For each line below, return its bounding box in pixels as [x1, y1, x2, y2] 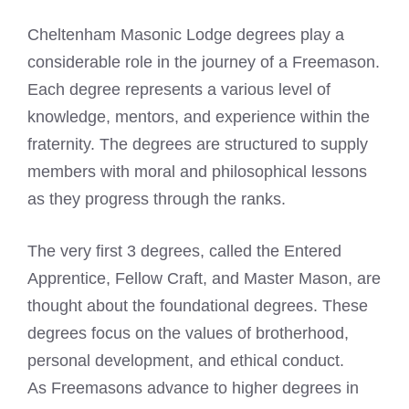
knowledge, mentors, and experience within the [27, 107, 370, 126]
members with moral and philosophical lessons [27, 162, 367, 181]
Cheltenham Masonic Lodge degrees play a [27, 25, 344, 44]
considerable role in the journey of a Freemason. [27, 52, 380, 71]
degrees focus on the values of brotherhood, [27, 323, 349, 342]
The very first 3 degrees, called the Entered [27, 241, 341, 260]
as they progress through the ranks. [27, 189, 286, 208]
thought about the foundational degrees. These [27, 296, 368, 315]
